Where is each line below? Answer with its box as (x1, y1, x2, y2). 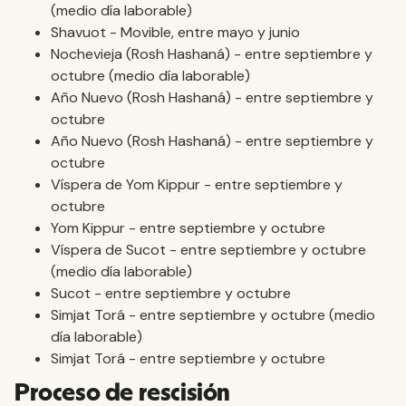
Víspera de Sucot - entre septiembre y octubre (51, 240, 366, 259)
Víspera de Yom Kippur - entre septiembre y (51, 175, 343, 194)
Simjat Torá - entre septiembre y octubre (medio (51, 305, 375, 324)
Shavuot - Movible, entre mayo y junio (51, 23, 300, 42)
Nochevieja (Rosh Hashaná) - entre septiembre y (51, 44, 372, 63)
